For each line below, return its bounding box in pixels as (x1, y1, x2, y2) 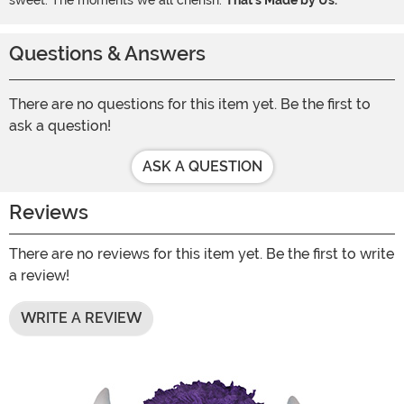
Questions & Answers (9, 42, 206, 66)
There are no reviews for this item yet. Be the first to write (9, 245, 394, 263)
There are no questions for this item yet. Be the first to (9, 96, 371, 114)
